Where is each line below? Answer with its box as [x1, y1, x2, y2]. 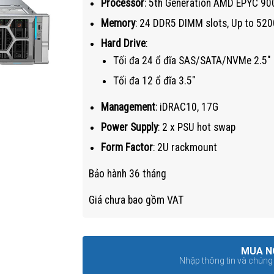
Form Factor [100, 141, 153, 154]
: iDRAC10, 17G [155, 101, 218, 114]
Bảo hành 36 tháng [88, 168, 166, 180]
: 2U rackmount [152, 141, 217, 154]
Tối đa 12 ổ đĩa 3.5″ [113, 75, 195, 87]
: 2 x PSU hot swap [157, 121, 235, 134]
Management [100, 101, 155, 114]
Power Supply [100, 121, 158, 134]
